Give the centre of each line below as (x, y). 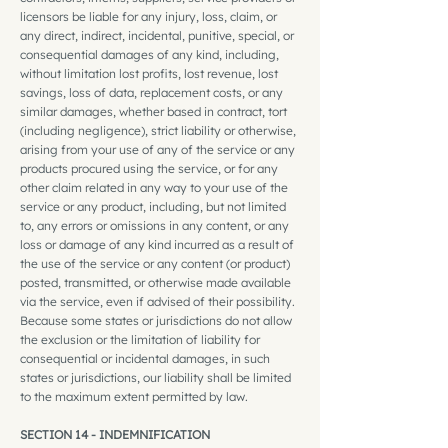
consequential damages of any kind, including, (149, 54)
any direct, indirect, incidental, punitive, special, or (157, 35)
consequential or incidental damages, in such (145, 358)
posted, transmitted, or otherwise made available (155, 282)
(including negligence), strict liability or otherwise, (158, 130)
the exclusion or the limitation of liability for (140, 339)
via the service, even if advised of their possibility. (157, 301)
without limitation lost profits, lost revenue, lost (149, 73)
